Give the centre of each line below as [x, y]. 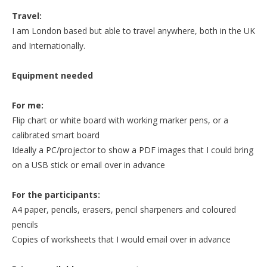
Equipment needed [52, 75]
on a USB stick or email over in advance [89, 165]
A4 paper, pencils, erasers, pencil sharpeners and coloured [124, 209]
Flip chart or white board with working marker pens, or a [120, 120]
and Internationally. [49, 46]
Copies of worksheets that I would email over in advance [121, 239]
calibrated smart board [56, 135]
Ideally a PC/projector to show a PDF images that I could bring [133, 150]
